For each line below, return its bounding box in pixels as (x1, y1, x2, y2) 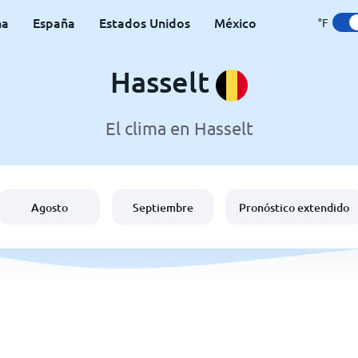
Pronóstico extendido (239, 199, 349, 215)
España (33, 14, 75, 31)
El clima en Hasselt (105, 117, 253, 139)
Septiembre (132, 199, 193, 215)
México (214, 14, 257, 31)
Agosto (30, 199, 68, 215)
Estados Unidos (99, 14, 190, 31)
